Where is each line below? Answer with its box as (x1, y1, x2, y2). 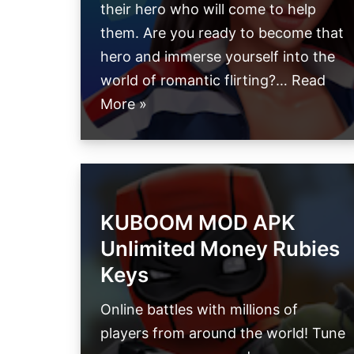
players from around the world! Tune (100, 325, 345, 342)
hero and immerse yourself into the (100, 48, 335, 66)
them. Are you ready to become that (100, 24, 344, 42)
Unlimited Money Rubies (100, 236, 340, 262)
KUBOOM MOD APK (100, 210, 296, 235)
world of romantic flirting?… (100, 72, 292, 89)
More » (100, 96, 147, 113)
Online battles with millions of (100, 301, 298, 318)
